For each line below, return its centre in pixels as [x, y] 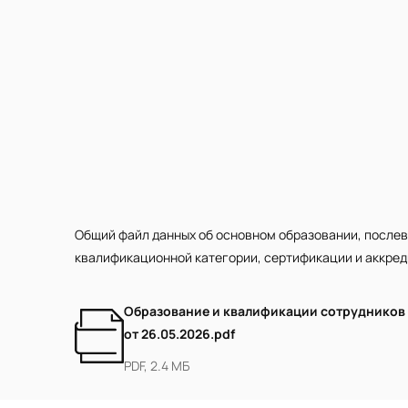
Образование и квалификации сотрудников [265, 311]
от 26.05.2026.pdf [179, 334]
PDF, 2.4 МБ [157, 366]
